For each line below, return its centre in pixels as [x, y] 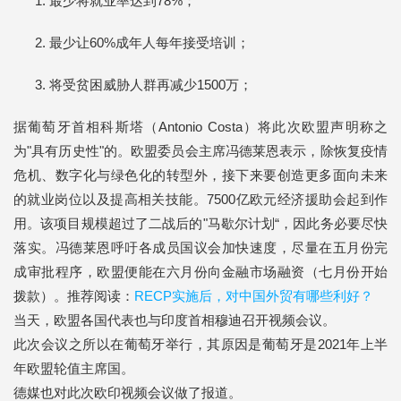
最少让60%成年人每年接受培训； [149, 43]
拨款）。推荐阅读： [74, 296]
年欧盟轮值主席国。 [74, 368]
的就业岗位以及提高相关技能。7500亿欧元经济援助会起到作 [200, 199]
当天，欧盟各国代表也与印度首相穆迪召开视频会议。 [175, 320]
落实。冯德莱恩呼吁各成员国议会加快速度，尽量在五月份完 [200, 247]
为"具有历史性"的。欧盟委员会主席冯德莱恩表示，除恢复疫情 [200, 151]
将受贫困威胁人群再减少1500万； [151, 85]
